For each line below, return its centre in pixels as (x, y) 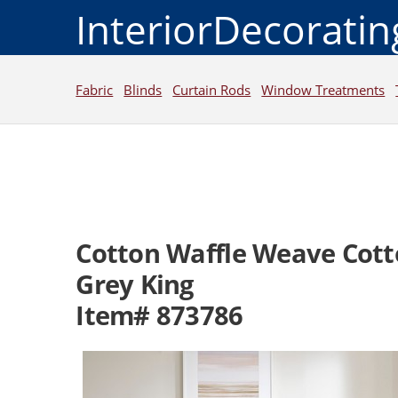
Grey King (135, 285)
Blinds (143, 89)
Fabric (95, 89)
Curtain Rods (212, 89)
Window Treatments (323, 89)
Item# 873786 (159, 316)
